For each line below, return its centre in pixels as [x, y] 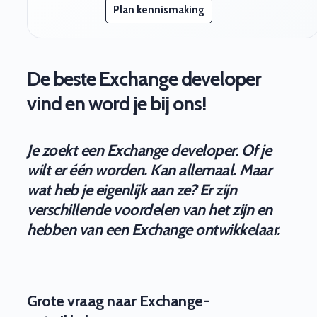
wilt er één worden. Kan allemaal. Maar [149, 171]
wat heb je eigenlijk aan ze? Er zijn [132, 190]
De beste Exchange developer [144, 79]
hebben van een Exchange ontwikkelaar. [154, 230]
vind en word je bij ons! [116, 103]
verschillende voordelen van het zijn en [150, 210]
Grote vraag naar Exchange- [118, 301]
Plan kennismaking [159, 10]
